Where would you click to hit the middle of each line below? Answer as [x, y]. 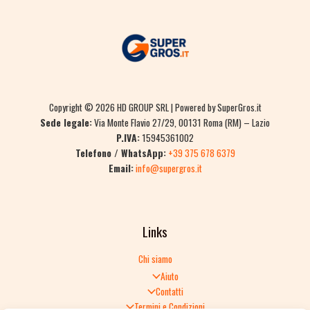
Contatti [170, 292]
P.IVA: [128, 137]
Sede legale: [66, 122]
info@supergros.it [168, 168]
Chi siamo [155, 258]
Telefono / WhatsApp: [120, 153]
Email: [121, 168]
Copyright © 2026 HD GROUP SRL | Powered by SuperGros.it [155, 107]
